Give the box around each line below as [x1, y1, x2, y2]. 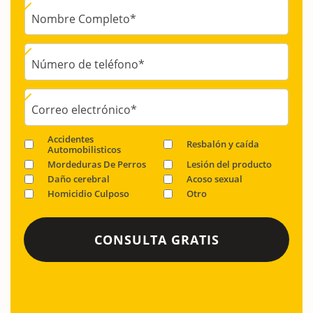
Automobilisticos [48, 143, 121, 156]
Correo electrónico [31, 101, 131, 117]
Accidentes [48, 132, 94, 145]
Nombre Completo [31, 10, 130, 27]
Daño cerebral [48, 172, 110, 185]
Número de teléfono [31, 56, 138, 72]
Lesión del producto [187, 157, 272, 170]
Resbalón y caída [187, 138, 259, 151]
